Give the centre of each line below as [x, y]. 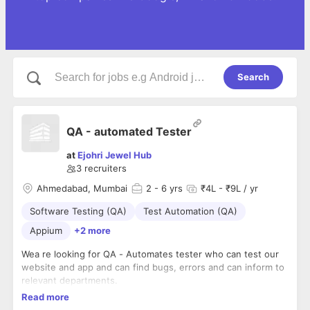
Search [253, 77]
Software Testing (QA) [78, 211]
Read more [45, 297]
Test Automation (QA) [190, 211]
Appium [46, 231]
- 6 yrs [167, 189]
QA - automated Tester [129, 131]
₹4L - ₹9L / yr [229, 189]
